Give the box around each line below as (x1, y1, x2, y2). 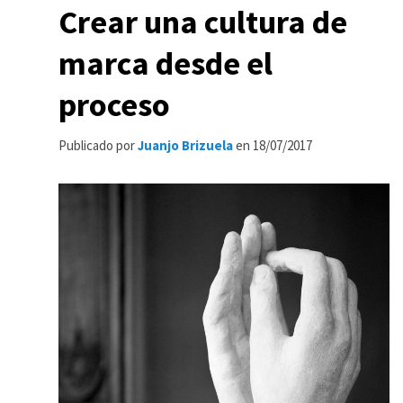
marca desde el (58, 43, 273, 84)
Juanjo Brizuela (138, 137, 233, 154)
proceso (58, 85, 170, 125)
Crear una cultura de (58, 2, 347, 42)
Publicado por (58, 137, 138, 154)
